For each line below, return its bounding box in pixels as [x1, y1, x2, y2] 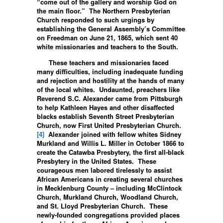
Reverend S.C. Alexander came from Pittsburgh [37, 93, 183, 103]
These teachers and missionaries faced [37, 57, 169, 67]
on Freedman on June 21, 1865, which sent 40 [37, 32, 178, 42]
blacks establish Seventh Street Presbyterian [37, 111, 174, 121]
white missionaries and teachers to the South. [37, 41, 178, 51]
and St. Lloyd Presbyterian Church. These [37, 201, 168, 211]
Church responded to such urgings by [37, 14, 154, 24]
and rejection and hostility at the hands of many [37, 75, 184, 85]
